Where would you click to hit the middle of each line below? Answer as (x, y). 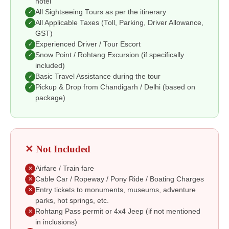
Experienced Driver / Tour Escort (88, 44)
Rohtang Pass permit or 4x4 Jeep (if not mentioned (118, 211)
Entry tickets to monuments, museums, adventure (116, 190)
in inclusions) (56, 222)
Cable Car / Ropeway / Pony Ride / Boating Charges (120, 179)
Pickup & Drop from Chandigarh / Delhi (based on (115, 87)
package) (50, 98)
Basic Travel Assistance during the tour (98, 76)
